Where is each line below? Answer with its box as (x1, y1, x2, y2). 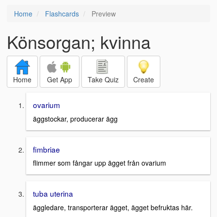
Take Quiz (88, 75, 119, 84)
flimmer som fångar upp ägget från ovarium (33, 158, 166, 168)
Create (133, 75, 154, 84)
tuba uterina (33, 188, 73, 199)
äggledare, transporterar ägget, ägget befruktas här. (33, 202, 193, 213)
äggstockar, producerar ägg (33, 113, 118, 124)
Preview (90, 9, 116, 18)
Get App (47, 75, 72, 84)
